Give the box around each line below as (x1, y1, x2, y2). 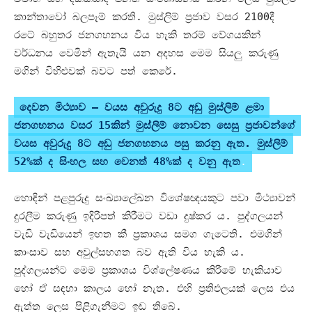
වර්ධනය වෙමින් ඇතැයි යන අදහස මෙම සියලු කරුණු (14, 47, 279, 60)
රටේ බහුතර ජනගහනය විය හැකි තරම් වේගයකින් (14, 29, 260, 42)
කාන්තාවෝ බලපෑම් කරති (14, 10, 136, 24)
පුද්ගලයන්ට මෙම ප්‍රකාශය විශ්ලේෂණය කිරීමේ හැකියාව (14, 264, 282, 277)
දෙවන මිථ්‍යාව (19, 101, 92, 114)
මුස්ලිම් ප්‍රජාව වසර (148, 10, 244, 24)
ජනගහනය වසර (14, 119, 98, 132)
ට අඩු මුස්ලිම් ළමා (174, 101, 264, 114)
